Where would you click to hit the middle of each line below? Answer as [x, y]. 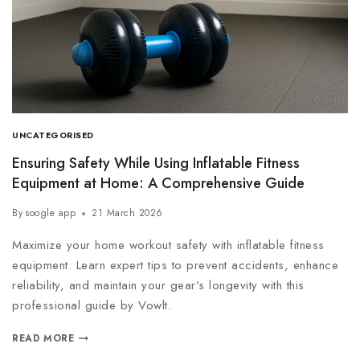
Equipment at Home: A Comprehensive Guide [158, 184]
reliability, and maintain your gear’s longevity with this [158, 286]
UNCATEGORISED [53, 135]
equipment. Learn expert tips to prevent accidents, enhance [175, 266]
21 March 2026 [127, 213]
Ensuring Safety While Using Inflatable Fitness [156, 164]
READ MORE [43, 339]
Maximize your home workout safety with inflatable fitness [168, 245]
